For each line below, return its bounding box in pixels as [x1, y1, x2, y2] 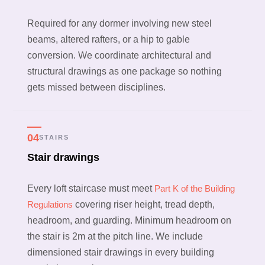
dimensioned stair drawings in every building [27, 247, 215, 257]
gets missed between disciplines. [27, 82, 166, 92]
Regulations [27, 199, 73, 209]
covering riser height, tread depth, [73, 199, 215, 209]
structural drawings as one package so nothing [27, 66, 222, 76]
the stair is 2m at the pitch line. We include [27, 231, 203, 241]
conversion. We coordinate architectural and [27, 50, 212, 60]
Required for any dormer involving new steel [27, 18, 212, 28]
